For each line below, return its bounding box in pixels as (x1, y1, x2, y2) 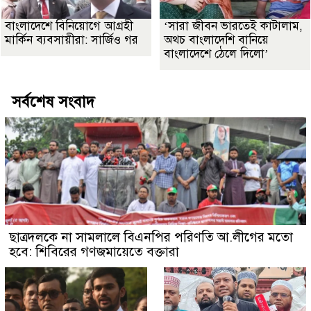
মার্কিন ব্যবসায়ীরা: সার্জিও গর (5, 33, 138, 48)
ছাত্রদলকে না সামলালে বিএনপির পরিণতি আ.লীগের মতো (9, 229, 293, 246)
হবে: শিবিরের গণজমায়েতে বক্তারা (9, 244, 179, 260)
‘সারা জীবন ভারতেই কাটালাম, (164, 19, 303, 34)
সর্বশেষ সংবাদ (12, 92, 94, 112)
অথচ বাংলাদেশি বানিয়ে (164, 33, 269, 48)
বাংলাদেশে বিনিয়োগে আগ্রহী (5, 19, 133, 34)
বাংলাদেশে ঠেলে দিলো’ (164, 47, 269, 62)
